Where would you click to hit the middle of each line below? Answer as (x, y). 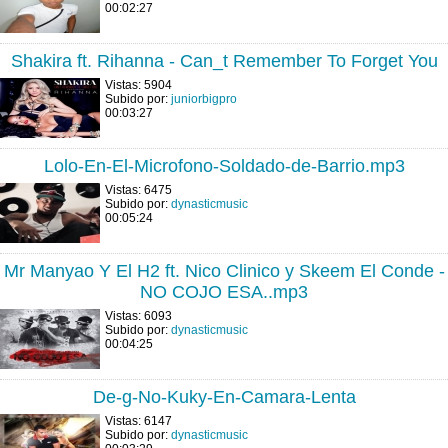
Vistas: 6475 (138, 190)
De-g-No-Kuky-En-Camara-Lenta (224, 397)
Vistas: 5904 (138, 85)
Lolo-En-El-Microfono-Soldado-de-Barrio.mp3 (224, 166)
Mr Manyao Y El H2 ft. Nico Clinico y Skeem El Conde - (224, 271)
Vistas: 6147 (138, 421)
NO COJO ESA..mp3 (224, 292)
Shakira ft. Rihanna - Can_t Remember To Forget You (224, 61)
